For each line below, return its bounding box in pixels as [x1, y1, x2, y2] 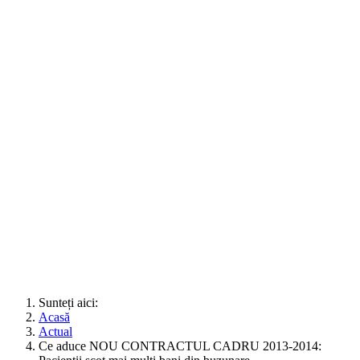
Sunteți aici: [39, 295, 104, 309]
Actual [39, 324, 72, 338]
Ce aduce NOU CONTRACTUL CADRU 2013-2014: [39, 338, 321, 353]
